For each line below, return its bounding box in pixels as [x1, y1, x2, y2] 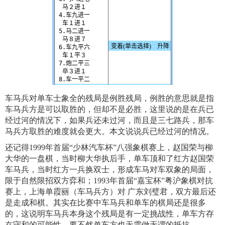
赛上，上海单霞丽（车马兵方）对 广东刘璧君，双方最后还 [5, 187, 216, 196]
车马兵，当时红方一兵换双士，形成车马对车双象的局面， [5, 165, 214, 174]
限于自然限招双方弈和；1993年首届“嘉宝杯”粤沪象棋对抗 [5, 176, 213, 185]
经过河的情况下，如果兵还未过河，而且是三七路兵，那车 [5, 116, 214, 125]
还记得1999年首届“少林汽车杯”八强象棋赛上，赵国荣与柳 [5, 143, 213, 152]
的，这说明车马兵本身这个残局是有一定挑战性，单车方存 [5, 209, 214, 218]
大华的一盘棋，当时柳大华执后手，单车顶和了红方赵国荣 [5, 154, 214, 163]
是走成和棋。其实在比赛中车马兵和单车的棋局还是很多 [5, 198, 206, 207]
